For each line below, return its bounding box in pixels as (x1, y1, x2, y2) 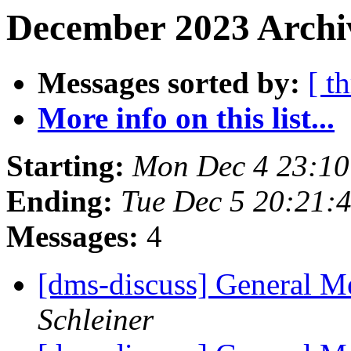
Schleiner (38, 302, 154, 337)
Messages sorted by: (38, 66, 300, 100)
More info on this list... (38, 101, 335, 136)
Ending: (6, 184, 113, 219)
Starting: (6, 149, 125, 183)
